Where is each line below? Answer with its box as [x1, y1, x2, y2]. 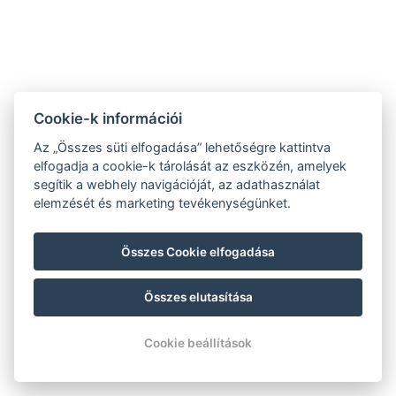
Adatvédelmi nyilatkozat [13, 96, 179, 114]
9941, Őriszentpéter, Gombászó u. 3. [43, 15, 284, 33]
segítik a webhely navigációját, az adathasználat [34, 176, 321, 192]
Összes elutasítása [143, 290, 253, 305]
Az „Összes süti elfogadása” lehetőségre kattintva [34, 139, 331, 155]
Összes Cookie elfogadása [121, 244, 275, 259]
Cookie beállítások [144, 336, 252, 351]
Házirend [13, 153, 74, 171]
